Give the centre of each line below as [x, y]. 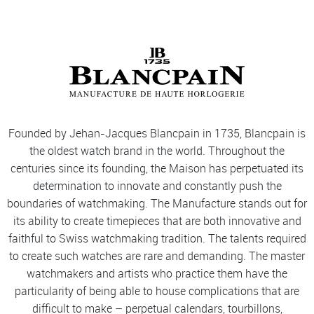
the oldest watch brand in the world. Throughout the [157, 151]
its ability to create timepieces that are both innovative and [157, 221]
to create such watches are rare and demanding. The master [157, 256]
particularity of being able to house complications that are [157, 291]
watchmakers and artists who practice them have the [157, 274]
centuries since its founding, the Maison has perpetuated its [157, 169]
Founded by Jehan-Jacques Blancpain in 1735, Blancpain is [157, 134]
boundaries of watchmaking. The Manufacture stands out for [157, 204]
